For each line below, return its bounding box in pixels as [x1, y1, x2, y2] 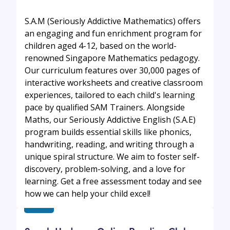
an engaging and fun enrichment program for [25, 28, 202, 40]
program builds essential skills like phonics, [25, 126, 191, 138]
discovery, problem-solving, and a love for [25, 163, 185, 175]
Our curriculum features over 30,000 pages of [25, 65, 200, 76]
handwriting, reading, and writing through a [25, 139, 194, 150]
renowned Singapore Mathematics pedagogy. [25, 52, 200, 64]
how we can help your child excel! [25, 188, 150, 200]
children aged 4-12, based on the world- [25, 40, 177, 52]
